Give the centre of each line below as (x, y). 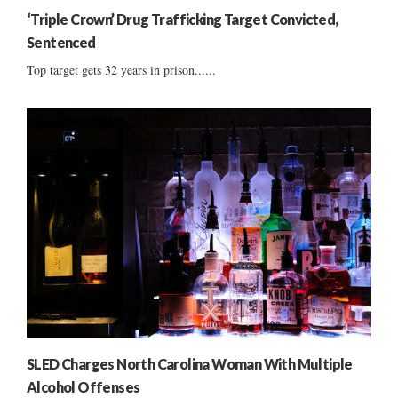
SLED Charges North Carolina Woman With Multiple (190, 363)
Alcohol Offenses (84, 386)
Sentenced (61, 43)
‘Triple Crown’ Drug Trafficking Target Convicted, (183, 20)
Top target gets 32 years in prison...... (121, 70)
